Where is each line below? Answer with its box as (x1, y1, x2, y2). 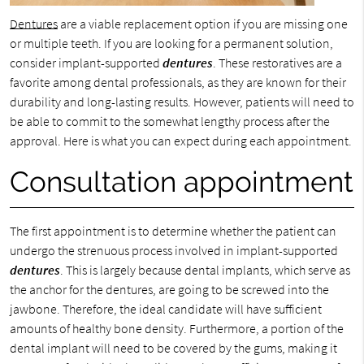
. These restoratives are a (212, 54, 342, 71)
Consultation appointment (9, 165, 353, 198)
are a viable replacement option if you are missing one (57, 15, 348, 32)
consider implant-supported (9, 54, 162, 71)
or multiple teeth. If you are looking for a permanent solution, (9, 35, 333, 51)
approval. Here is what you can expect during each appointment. (9, 132, 352, 149)
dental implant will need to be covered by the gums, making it (9, 340, 337, 356)
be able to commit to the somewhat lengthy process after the (9, 113, 330, 129)
